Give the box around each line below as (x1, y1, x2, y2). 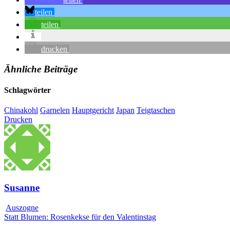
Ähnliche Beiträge (4, 63, 78, 74)
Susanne (4, 182, 40, 193)
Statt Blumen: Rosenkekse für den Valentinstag (4, 212, 156, 221)
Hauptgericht (72, 106, 114, 115)
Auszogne (6, 203, 39, 212)
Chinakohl (4, 106, 38, 115)
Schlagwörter (4, 85, 51, 94)
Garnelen (40, 106, 70, 115)
